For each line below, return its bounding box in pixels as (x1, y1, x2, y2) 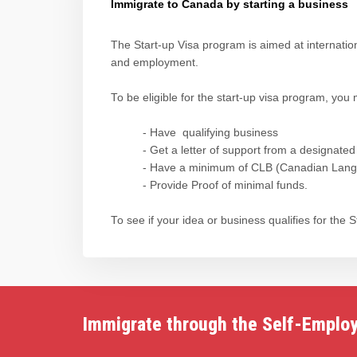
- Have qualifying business (143, 127, 278, 139)
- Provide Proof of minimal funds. (143, 179, 308, 192)
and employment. (111, 57, 202, 69)
